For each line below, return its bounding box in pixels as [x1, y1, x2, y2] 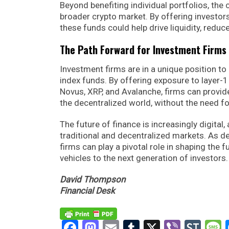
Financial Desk [60, 185, 115, 196]
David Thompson [60, 174, 125, 185]
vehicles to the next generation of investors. [60, 152, 228, 163]
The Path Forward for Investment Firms [60, 41, 226, 57]
